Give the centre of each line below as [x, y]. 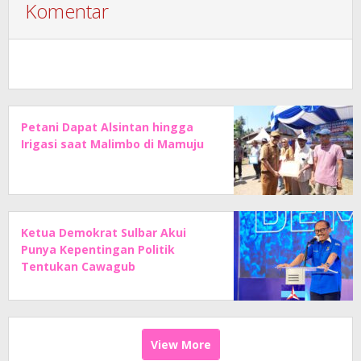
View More [180, 344]
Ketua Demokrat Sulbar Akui [104, 232]
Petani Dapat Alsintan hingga [107, 127]
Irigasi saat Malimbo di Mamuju [112, 144]
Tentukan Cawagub [78, 266]
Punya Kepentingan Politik [98, 249]
